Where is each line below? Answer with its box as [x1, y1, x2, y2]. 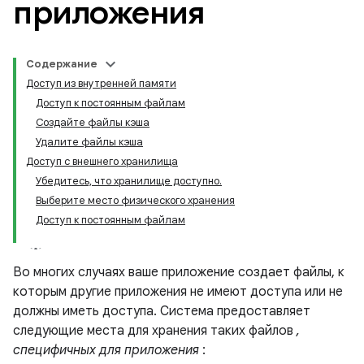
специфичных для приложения [13, 342, 199, 358]
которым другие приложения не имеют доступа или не [13, 284, 343, 300]
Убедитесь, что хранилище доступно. [36, 174, 222, 188]
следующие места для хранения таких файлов [13, 323, 297, 339]
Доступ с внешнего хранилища [26, 154, 178, 168]
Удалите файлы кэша [36, 135, 143, 149]
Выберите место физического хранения [36, 193, 235, 207]
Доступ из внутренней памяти [26, 76, 176, 90]
